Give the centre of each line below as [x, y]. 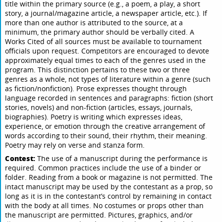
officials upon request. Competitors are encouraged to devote [107, 51]
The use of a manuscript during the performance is [122, 159]
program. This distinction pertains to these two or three [98, 70]
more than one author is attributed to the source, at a [94, 23]
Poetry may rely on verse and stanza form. [75, 145]
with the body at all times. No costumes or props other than [105, 206]
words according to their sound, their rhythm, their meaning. [106, 136]
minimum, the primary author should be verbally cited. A [100, 32]
